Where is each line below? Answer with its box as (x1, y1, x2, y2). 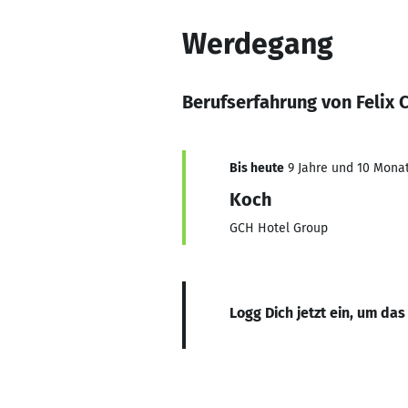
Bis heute (229, 160, 284, 176)
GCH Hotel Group (229, 220, 328, 236)
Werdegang (182, 26, 333, 61)
